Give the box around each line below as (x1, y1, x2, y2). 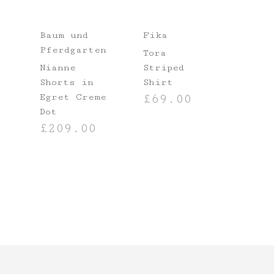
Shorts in (39, 77, 94, 88)
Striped (143, 62, 184, 73)
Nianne (39, 62, 76, 73)
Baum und (39, 30, 88, 41)
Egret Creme (39, 92, 106, 103)
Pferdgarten (39, 45, 106, 56)
